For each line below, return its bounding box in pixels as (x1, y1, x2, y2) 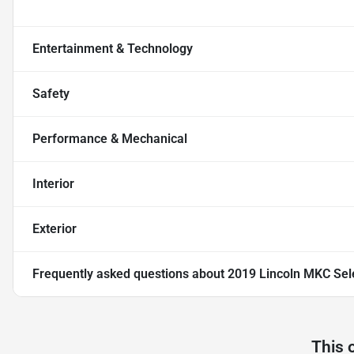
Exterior (32, 221, 77, 237)
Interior (32, 176, 74, 192)
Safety (32, 86, 70, 102)
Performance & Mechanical (32, 131, 187, 147)
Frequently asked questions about (32, 266, 228, 282)
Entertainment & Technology (32, 41, 193, 57)
